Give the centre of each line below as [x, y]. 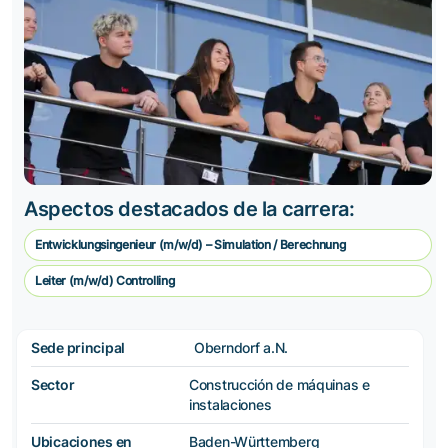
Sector [53, 384]
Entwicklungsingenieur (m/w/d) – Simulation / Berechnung [190, 244]
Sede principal [78, 347]
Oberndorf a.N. [241, 347]
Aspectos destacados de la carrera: [189, 208]
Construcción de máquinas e [279, 384]
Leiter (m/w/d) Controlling [105, 280]
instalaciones [230, 404]
